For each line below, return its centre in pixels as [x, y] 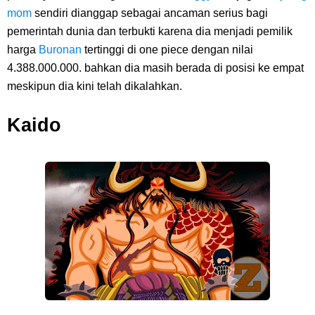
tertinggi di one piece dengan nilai [169, 50]
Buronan [60, 50]
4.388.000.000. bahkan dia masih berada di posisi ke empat [155, 68]
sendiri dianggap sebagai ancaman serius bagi [151, 13]
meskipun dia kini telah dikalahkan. [95, 86]
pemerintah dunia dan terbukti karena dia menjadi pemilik [150, 31]
